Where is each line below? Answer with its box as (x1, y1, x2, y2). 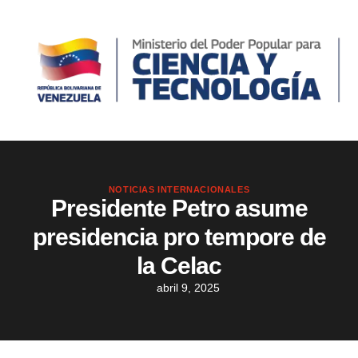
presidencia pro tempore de (32, 224, 326, 251)
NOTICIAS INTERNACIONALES (108, 185, 250, 195)
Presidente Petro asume (50, 195, 308, 222)
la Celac (137, 253, 221, 280)
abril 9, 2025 (157, 281, 220, 295)
